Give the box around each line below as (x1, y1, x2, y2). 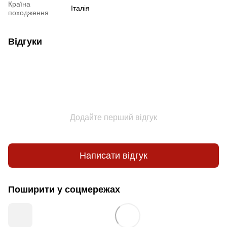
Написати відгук (80, 150, 147, 161)
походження (8, 9, 49, 17)
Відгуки (8, 36, 42, 47)
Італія (71, 4, 90, 13)
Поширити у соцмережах (8, 184, 120, 195)
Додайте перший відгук (70, 113, 157, 122)
